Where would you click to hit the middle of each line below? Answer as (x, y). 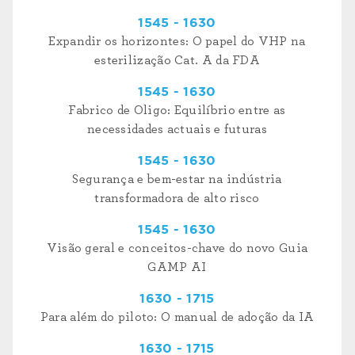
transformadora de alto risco (177, 198)
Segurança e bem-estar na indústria (177, 179)
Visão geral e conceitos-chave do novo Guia (177, 248)
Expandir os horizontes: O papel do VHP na (177, 42)
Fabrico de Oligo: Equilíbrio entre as (177, 111)
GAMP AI (177, 267)
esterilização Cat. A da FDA (177, 61)
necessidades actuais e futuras (177, 130)
